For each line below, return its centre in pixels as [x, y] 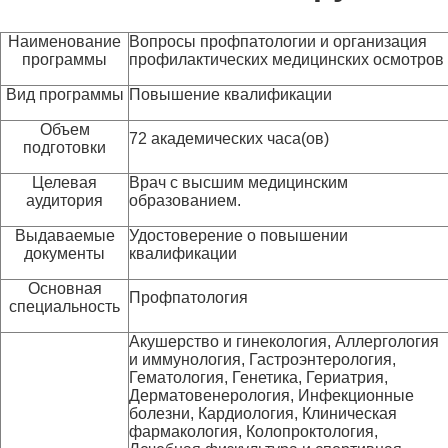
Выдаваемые [64, 235]
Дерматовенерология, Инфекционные [271, 395]
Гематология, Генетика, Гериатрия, [258, 377]
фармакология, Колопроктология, [253, 431]
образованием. [185, 200]
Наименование [64, 41]
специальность [64, 306]
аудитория [64, 200]
